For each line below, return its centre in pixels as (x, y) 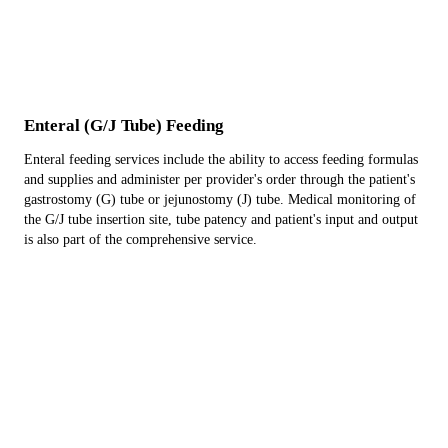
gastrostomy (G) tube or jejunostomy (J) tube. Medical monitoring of (220, 199)
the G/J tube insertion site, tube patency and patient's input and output (221, 219)
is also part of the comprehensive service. (140, 239)
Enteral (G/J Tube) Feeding (124, 125)
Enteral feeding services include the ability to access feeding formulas (221, 159)
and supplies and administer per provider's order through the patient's (219, 179)
